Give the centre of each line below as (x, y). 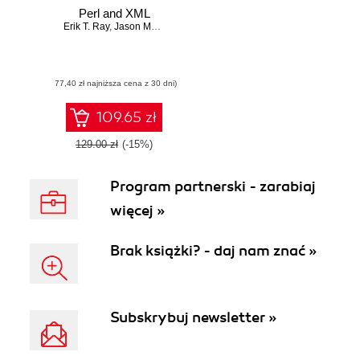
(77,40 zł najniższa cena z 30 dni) (114, 84)
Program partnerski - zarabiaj (213, 186)
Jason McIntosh (133, 27)
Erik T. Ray (86, 27)
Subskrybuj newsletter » (193, 317)
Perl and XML (114, 14)
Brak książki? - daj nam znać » (213, 251)
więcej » (137, 211)
